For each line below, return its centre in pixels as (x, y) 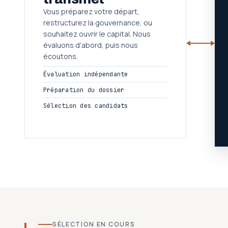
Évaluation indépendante (86, 74)
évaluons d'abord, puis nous (91, 45)
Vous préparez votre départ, (91, 11)
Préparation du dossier (84, 90)
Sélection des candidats (86, 106)
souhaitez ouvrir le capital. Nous (97, 34)
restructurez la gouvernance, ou (98, 23)
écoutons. (61, 56)
